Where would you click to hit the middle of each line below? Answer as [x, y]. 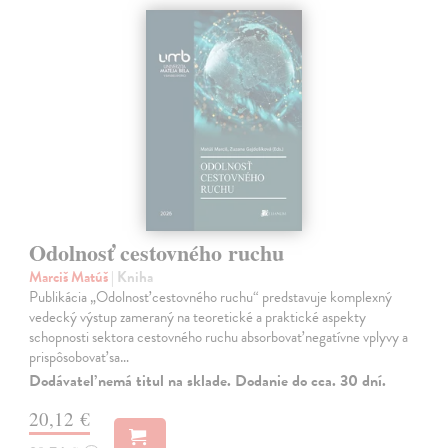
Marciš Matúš [70, 276]
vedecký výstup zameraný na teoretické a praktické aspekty [198, 316]
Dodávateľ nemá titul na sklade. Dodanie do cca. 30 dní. [208, 380]
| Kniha [132, 276]
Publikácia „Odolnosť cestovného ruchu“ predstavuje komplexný [211, 296]
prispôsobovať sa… [79, 356]
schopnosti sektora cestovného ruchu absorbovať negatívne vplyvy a [219, 336]
